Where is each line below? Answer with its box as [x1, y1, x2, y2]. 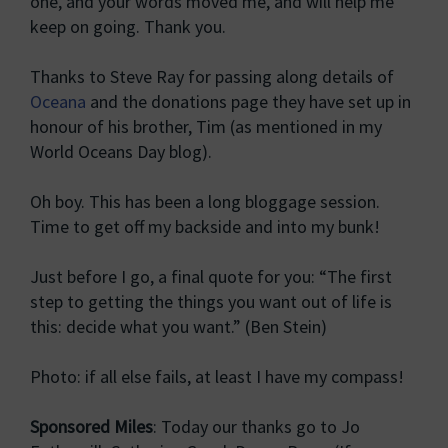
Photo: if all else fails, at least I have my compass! [30, 365, 404, 388]
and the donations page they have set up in [86, 90, 411, 113]
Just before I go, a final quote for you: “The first [30, 265, 392, 288]
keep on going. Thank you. [30, 15, 226, 38]
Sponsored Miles [30, 415, 153, 438]
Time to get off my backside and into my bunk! [30, 215, 380, 238]
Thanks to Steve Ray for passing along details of [30, 65, 394, 88]
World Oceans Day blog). [30, 140, 212, 163]
